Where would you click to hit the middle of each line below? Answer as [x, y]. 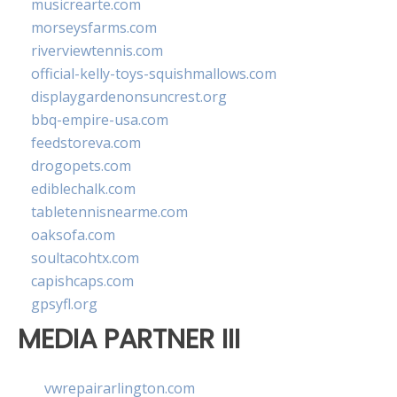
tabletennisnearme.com [109, 212]
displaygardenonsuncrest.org [129, 97]
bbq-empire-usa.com [100, 120]
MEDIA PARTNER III [129, 339]
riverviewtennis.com [97, 51]
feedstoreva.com [86, 143]
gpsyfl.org [64, 304]
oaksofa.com [73, 235]
